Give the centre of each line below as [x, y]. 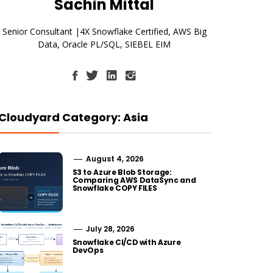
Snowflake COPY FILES [115, 188]
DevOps [88, 250]
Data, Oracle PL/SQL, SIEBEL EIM [105, 44]
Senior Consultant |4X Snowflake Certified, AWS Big [104, 32]
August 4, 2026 [114, 159]
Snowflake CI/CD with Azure [126, 243]
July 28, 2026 [109, 229]
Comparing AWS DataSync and [134, 180]
